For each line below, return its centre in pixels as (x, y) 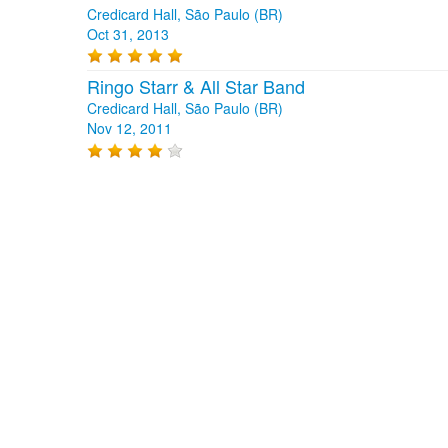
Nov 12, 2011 (129, 128)
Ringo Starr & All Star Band (196, 86)
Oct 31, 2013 (128, 34)
